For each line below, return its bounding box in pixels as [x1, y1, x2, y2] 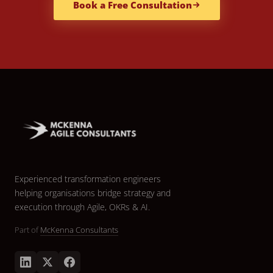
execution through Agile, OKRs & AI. [15, 201, 150, 213]
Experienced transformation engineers [15, 173, 161, 185]
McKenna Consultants [40, 224, 118, 236]
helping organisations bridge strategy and [15, 187, 171, 199]
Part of [15, 224, 40, 236]
